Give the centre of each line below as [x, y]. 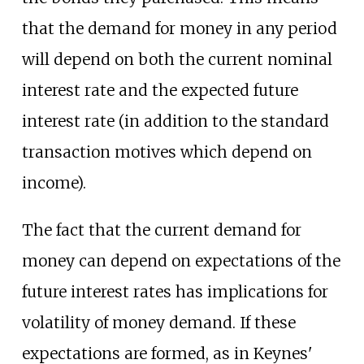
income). [54, 183]
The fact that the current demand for [161, 230]
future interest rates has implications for [175, 291]
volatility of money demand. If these [158, 322]
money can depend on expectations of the [181, 260]
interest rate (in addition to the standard [175, 121]
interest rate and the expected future [160, 91]
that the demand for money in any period [179, 29]
